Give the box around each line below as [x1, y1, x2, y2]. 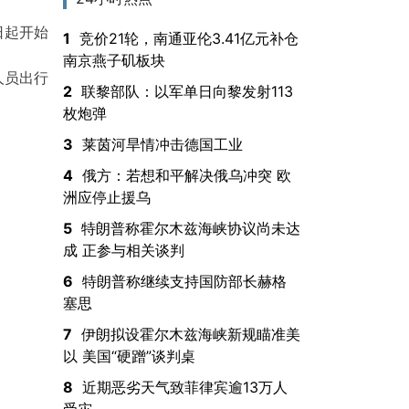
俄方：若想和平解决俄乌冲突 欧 [81, 165, 291, 184]
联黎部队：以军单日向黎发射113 [80, 81, 293, 100]
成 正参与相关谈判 [62, 240, 184, 259]
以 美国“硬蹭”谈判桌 [62, 346, 195, 365]
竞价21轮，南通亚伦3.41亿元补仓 [79, 28, 299, 47]
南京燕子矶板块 [62, 50, 165, 69]
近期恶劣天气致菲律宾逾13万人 [81, 377, 288, 396]
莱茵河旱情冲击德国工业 [81, 134, 243, 153]
